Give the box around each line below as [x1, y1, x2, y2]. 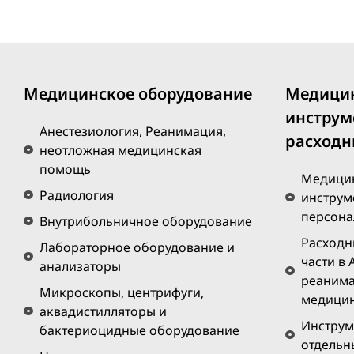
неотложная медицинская [40, 141, 201, 160]
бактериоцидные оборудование [40, 322, 239, 340]
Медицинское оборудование [24, 83, 252, 105]
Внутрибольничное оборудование [40, 213, 252, 231]
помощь [40, 160, 91, 179]
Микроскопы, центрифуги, [40, 284, 204, 302]
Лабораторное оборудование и [40, 239, 235, 257]
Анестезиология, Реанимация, [40, 122, 226, 141]
